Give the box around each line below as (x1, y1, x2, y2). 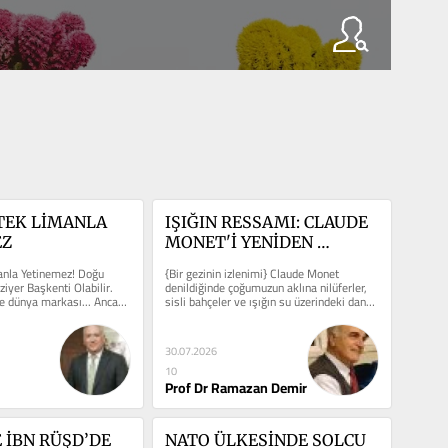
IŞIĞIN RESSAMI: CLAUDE (164, 211, 368, 232)
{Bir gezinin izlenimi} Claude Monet (164, 261, 339, 285)
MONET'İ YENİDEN (164, 231, 313, 252)
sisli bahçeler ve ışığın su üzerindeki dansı (164, 289, 375, 313)
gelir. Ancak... (164, 303, 232, 327)
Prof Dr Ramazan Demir (164, 374, 307, 401)
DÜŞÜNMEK (164, 251, 261, 272)
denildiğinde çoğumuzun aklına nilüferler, (164, 275, 367, 299)
